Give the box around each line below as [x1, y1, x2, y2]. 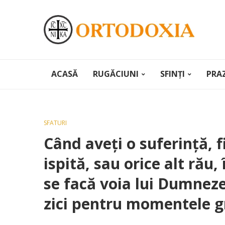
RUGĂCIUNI [93, 68, 139, 79]
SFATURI [44, 119, 67, 127]
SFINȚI [160, 68, 185, 79]
